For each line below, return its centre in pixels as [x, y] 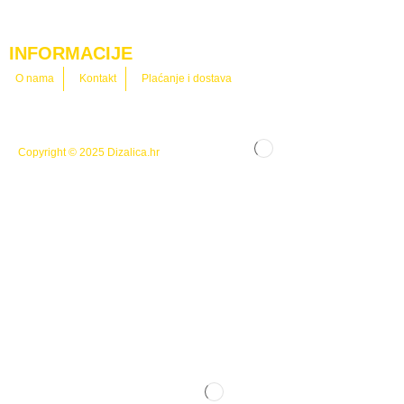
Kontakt [98, 78]
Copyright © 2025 [63, 152]
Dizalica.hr [133, 152]
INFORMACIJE [71, 53]
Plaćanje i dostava [187, 78]
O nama [35, 78]
